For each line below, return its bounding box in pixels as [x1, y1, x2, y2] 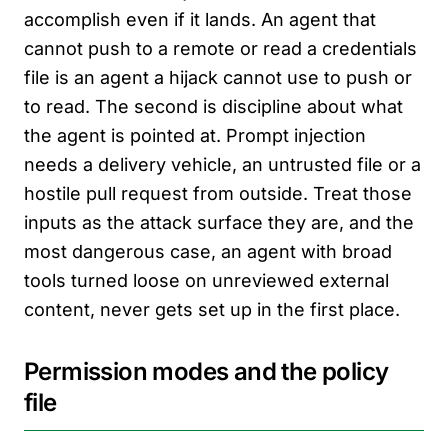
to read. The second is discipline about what [24, 96, 403, 118]
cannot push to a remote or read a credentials [24, 38, 417, 60]
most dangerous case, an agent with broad [24, 241, 392, 263]
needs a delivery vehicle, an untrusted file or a [24, 154, 421, 176]
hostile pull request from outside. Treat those [24, 183, 412, 205]
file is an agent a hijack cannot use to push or [24, 67, 412, 89]
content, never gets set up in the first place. [24, 299, 400, 321]
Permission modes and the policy [24, 357, 389, 387]
